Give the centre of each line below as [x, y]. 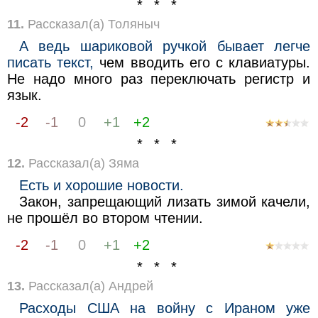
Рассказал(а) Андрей [89, 286]
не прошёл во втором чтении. [105, 218]
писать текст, [50, 62]
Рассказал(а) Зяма [82, 163]
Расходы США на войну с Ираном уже [165, 308]
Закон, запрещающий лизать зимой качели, [165, 201]
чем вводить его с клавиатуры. [202, 62]
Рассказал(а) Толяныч [92, 24]
